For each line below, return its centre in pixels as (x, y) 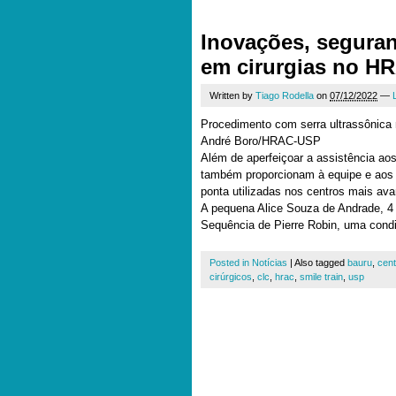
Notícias (270, 263)
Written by (232, 95)
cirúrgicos (231, 277)
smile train (321, 277)
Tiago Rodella (285, 95)
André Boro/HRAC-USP (261, 141)
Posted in (231, 263)
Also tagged (321, 263)
